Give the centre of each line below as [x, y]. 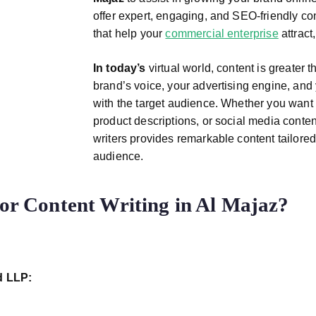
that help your [129, 34]
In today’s [120, 68]
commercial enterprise [222, 34]
